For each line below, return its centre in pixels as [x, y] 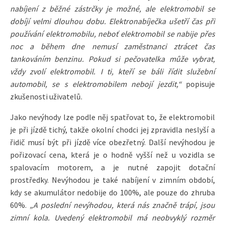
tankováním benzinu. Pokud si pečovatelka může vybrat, [113, 59]
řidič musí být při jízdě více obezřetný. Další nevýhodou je [113, 142]
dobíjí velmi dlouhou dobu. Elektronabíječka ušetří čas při [113, 21]
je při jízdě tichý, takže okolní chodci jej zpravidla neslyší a [113, 129]
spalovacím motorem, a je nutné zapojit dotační [113, 167]
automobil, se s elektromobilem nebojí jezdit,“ [96, 84]
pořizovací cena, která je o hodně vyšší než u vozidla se [113, 154]
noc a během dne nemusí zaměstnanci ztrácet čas [113, 46]
